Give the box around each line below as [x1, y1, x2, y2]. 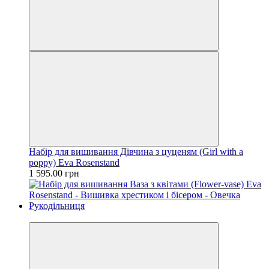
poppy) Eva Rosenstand [29, 157, 119, 168]
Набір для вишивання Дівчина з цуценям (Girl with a [29, 146, 243, 157]
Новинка [29, 211, 65, 222]
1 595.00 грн [29, 168, 79, 178]
